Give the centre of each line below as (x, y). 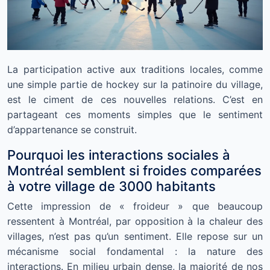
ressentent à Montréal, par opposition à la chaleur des (135, 221)
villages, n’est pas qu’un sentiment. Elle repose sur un (135, 237)
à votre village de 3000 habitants (111, 187)
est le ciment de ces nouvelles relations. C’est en (135, 100)
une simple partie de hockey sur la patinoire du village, (135, 85)
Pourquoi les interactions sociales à (119, 155)
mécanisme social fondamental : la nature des (135, 252)
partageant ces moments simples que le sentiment (135, 115)
